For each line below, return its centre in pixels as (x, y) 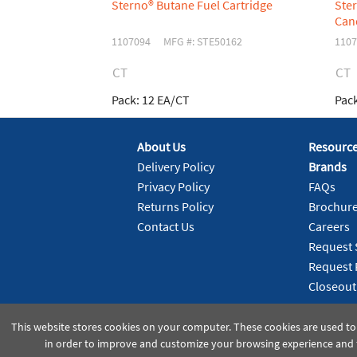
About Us (161, 147)
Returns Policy (175, 207)
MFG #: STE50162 (203, 41)
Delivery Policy (176, 167)
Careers (329, 227)
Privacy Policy (173, 187)
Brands (327, 167)
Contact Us (166, 227)
